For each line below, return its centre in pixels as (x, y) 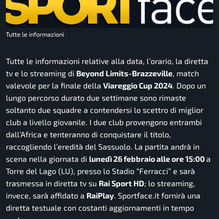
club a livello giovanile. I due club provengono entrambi (104, 122)
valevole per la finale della (55, 85)
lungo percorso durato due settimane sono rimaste (96, 97)
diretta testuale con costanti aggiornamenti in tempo (100, 207)
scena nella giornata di (47, 158)
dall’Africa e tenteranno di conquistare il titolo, (88, 134)
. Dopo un (189, 85)
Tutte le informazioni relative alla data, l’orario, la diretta (107, 61)
